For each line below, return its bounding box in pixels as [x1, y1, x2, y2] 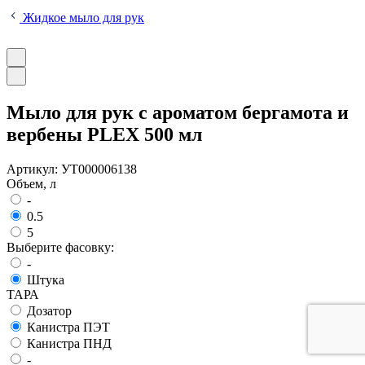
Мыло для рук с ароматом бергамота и [7, 101, 349, 123]
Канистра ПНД [27, 336, 112, 350]
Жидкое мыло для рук [20, 11, 144, 24]
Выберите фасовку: [7, 240, 114, 254]
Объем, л [7, 176, 56, 191]
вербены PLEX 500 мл [7, 123, 202, 145]
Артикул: [7, 161, 61, 176]
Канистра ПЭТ [27, 319, 110, 334]
